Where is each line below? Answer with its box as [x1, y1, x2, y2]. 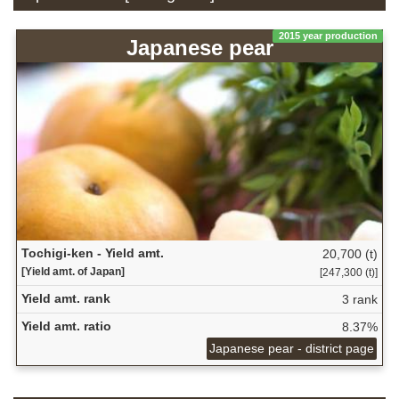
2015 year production [278, 30, 378, 42]
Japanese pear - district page [209, 341, 375, 356]
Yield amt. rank [20, 291, 110, 306]
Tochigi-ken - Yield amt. [20, 246, 164, 261]
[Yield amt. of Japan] [20, 265, 125, 279]
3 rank [341, 292, 378, 307]
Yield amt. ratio [20, 319, 111, 334]
